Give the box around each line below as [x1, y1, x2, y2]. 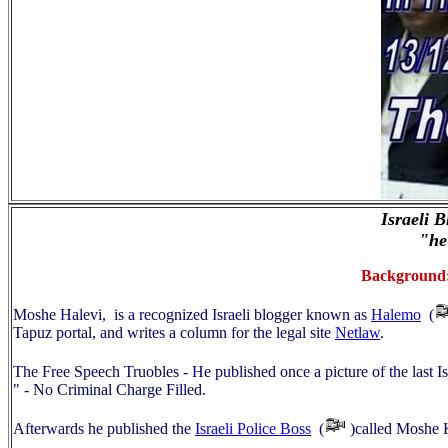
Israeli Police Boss [195, 420, 311, 437]
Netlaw [335, 324, 380, 341]
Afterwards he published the [13, 420, 195, 437]
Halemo [371, 306, 421, 323]
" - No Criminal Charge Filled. [13, 381, 206, 398]
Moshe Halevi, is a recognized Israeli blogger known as [13, 306, 371, 323]
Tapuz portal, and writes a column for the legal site [13, 324, 335, 341]
